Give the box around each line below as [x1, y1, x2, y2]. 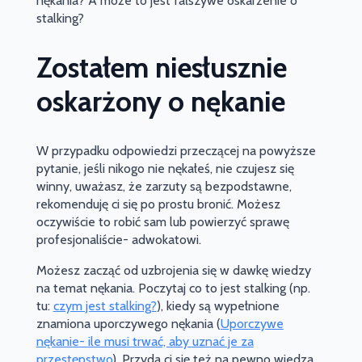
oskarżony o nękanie [36, 83, 285, 119]
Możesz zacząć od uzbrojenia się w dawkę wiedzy [36, 263, 311, 278]
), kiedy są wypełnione [156, 298, 280, 314]
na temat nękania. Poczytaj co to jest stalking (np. [36, 280, 310, 296]
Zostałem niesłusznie [36, 49, 287, 85]
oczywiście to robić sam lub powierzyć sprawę [36, 214, 289, 229]
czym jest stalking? [53, 298, 157, 314]
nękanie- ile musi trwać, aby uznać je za [36, 334, 254, 349]
